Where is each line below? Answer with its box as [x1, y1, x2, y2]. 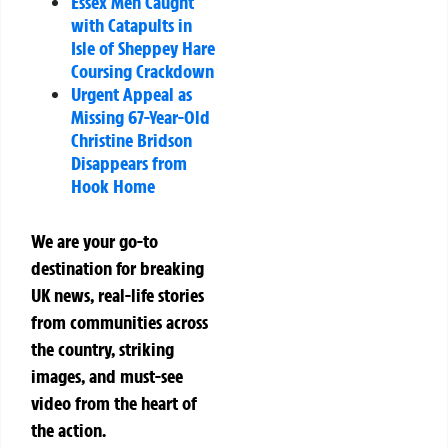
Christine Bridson [71, 128, 192, 153]
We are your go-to [31, 229, 158, 254]
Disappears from [71, 151, 187, 176]
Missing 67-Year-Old [71, 105, 210, 130]
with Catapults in [71, 13, 192, 38]
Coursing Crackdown [71, 59, 214, 84]
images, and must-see [31, 364, 183, 389]
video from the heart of [31, 391, 197, 416]
